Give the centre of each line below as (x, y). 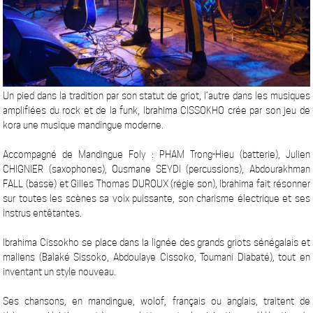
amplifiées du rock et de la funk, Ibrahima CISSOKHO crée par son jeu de (156, 111)
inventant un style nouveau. (60, 272)
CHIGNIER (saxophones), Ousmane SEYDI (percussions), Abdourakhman (156, 169)
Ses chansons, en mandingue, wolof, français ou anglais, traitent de (156, 301)
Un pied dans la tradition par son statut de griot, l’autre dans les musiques (156, 96)
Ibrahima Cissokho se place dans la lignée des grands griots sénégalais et (156, 243)
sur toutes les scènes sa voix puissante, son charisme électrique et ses (156, 199)
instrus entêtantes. (43, 213)
